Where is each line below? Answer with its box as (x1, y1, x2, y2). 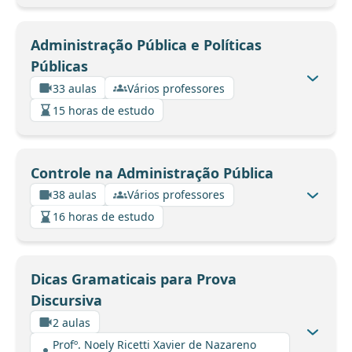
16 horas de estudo (53, 209, 154, 225)
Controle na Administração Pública (30, 163, 273, 182)
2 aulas (53, 314, 90, 330)
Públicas (30, 57, 88, 76)
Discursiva (30, 291, 102, 310)
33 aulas (53, 80, 97, 96)
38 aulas (53, 187, 97, 203)
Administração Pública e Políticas (30, 35, 262, 55)
